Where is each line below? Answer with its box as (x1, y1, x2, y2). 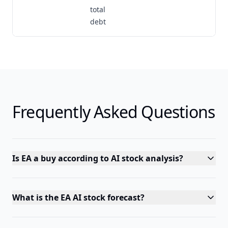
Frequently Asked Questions (12, 101, 215, 123)
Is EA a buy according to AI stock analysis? (12, 153, 183, 164)
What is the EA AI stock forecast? (12, 192, 145, 203)
